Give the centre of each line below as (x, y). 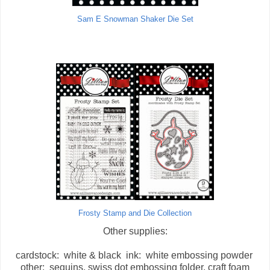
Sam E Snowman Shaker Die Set (135, 20)
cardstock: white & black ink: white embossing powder (135, 256)
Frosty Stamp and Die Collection (135, 214)
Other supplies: (135, 231)
